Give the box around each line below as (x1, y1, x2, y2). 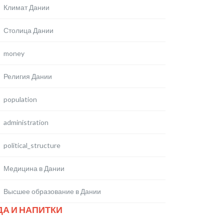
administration (3, 118, 48, 126)
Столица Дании (3, 26, 53, 34)
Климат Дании (3, 3, 49, 11)
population (3, 95, 37, 103)
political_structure (3, 141, 60, 149)
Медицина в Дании (3, 164, 64, 172)
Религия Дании (3, 72, 52, 80)
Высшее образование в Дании (3, 187, 101, 195)
